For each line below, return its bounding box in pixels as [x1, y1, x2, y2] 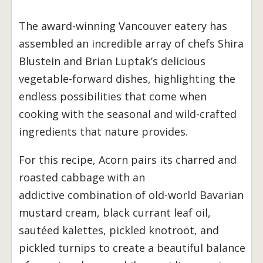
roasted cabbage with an [19, 170, 145, 185]
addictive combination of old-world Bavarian [19, 188, 244, 203]
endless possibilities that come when [19, 89, 207, 104]
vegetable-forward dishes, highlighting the [19, 72, 235, 86]
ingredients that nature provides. [19, 124, 188, 139]
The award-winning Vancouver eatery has [19, 19, 227, 33]
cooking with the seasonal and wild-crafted [19, 107, 237, 122]
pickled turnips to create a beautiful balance [19, 241, 245, 255]
